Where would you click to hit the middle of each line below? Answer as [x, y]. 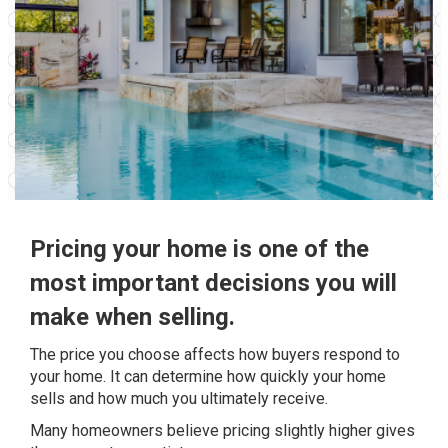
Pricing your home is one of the [199, 249]
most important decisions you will [213, 283]
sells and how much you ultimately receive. [179, 398]
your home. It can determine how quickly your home [208, 376]
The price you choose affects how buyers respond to [215, 354]
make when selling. [132, 317]
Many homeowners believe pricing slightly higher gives [222, 430]
